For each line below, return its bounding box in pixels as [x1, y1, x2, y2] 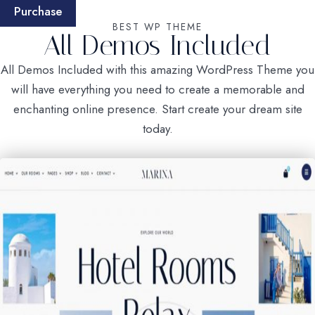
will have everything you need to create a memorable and [11, 80, 304, 98]
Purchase [14, 2, 62, 20]
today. [142, 120, 173, 137]
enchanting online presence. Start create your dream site [13, 100, 302, 117]
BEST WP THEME [112, 19, 202, 34]
